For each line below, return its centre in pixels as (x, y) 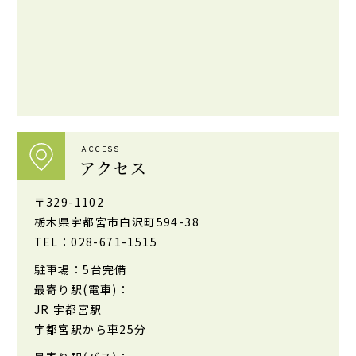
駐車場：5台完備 (80, 269)
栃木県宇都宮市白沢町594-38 (116, 221)
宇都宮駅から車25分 (90, 329)
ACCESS (101, 149)
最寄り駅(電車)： (82, 289)
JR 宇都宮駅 (68, 309)
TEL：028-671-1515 (95, 241)
